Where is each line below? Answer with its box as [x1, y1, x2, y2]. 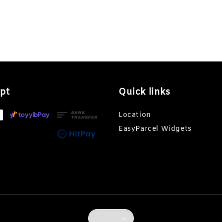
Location [118, 110, 151, 120]
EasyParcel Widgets [118, 124, 192, 134]
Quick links [118, 86, 170, 98]
